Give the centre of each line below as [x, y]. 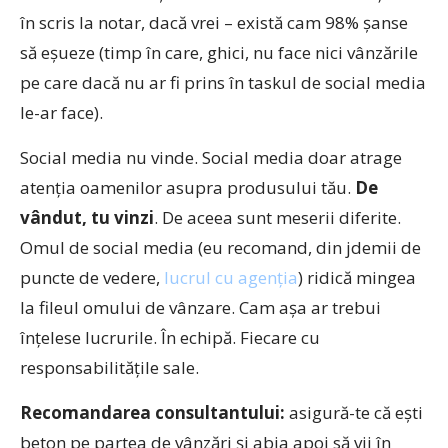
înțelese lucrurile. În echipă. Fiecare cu [170, 337]
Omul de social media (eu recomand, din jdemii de [220, 247]
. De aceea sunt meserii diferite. [277, 217]
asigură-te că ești [354, 412]
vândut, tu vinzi [87, 217]
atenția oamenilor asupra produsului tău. [187, 187]
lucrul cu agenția [231, 277]
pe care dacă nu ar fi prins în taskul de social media [223, 82]
